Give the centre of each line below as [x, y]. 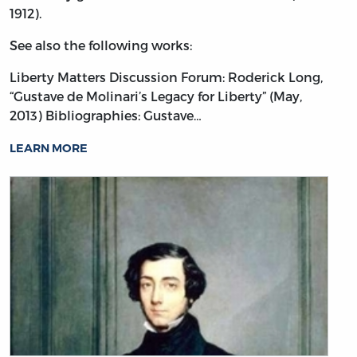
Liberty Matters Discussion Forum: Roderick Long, [166, 76]
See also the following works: [101, 45]
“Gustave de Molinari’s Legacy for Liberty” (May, [156, 96]
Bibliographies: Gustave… [124, 115]
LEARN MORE [49, 148]
